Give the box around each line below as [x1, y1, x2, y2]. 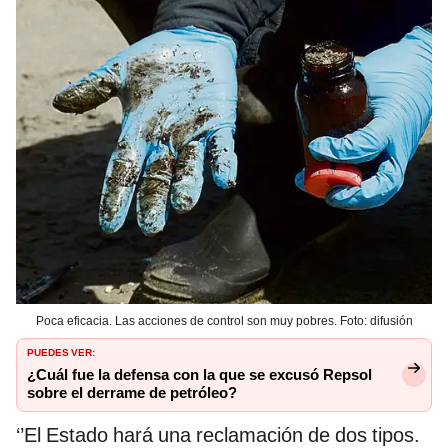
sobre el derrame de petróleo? [27, 383, 237, 402]
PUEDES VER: [27, 342, 95, 359]
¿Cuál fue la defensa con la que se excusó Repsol [27, 365, 372, 384]
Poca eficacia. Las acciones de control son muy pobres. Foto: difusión [35, 313, 413, 328]
